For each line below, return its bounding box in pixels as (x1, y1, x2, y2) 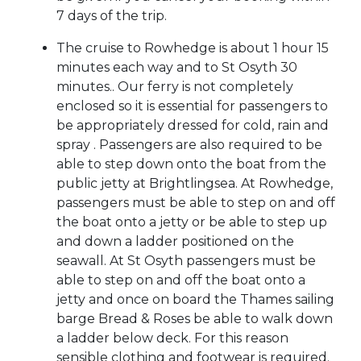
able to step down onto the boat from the (56, 156, 326, 172)
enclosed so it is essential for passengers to (56, 98, 328, 114)
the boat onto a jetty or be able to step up (56, 214, 327, 230)
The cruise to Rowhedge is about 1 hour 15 (56, 40, 329, 56)
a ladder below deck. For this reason (56, 330, 288, 346)
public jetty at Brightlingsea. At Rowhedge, (56, 176, 333, 192)
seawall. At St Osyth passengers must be (56, 253, 316, 269)
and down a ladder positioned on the (56, 234, 294, 250)
